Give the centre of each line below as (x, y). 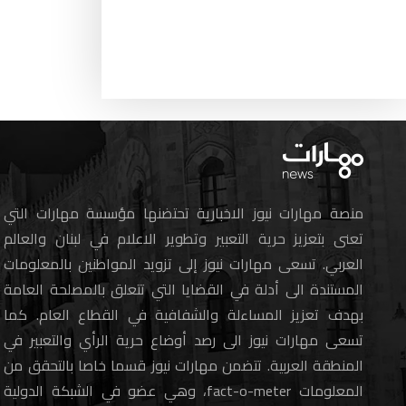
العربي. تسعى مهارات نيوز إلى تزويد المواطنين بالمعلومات (184, 263)
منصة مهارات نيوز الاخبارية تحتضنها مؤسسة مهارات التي (184, 213)
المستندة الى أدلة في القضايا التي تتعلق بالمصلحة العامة (184, 289)
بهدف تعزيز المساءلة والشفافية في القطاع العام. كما (184, 314)
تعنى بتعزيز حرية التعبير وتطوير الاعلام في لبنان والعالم (184, 238)
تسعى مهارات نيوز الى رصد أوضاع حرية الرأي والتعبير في (184, 339)
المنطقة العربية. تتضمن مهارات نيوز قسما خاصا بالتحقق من (184, 365)
